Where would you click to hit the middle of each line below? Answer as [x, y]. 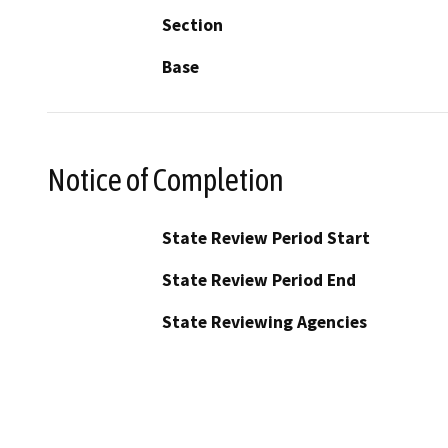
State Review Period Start [266, 237]
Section [192, 25]
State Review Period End [259, 279]
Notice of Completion [165, 179]
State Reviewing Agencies [264, 321]
